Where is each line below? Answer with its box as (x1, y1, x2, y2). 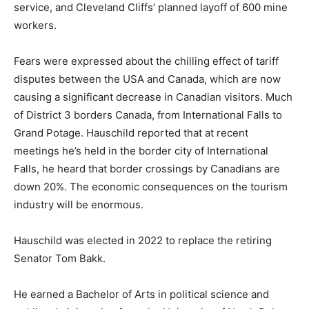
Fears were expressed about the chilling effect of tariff (14, 43, 279, 57)
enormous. (14, 204, 66, 218)
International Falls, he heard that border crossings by (14, 150, 272, 164)
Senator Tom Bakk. (14, 258, 106, 272)
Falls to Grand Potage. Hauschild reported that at (14, 114, 252, 128)
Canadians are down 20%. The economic (14, 168, 212, 182)
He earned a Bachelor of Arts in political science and (14, 294, 269, 308)
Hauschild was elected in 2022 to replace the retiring (14, 240, 272, 254)
